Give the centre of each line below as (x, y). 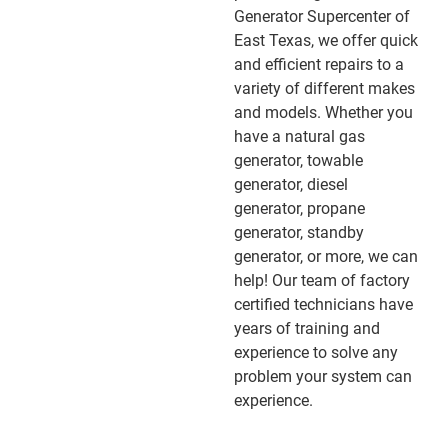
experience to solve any (316, 352)
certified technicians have (323, 304)
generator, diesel (291, 184)
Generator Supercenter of (322, 16)
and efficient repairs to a (319, 64)
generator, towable (298, 160)
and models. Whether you (323, 112)
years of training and (307, 328)
